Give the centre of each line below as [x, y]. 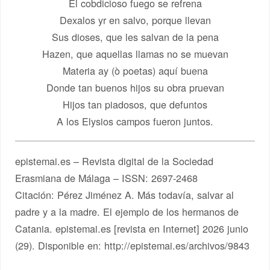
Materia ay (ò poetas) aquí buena [135, 71]
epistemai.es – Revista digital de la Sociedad [115, 161]
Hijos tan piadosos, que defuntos [135, 105]
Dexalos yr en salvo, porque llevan [135, 20]
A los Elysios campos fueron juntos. [135, 121]
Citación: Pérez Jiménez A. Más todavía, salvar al [125, 194]
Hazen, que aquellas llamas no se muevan [135, 54]
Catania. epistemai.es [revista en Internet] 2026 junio [132, 228]
